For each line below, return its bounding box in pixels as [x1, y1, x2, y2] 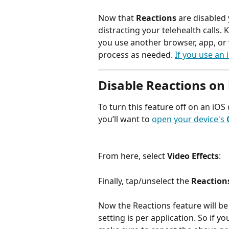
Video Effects [167, 150, 219, 162]
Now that [98, 12, 136, 24]
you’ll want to [98, 113, 152, 125]
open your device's [152, 113, 226, 125]
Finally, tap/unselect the [98, 175, 189, 187]
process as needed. [98, 49, 175, 60]
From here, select [98, 150, 167, 162]
